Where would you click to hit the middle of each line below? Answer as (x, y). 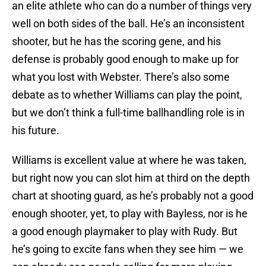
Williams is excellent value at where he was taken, (129, 160)
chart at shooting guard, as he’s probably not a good (133, 196)
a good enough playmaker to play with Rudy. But (125, 232)
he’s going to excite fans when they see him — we (128, 249)
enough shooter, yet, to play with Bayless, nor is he (130, 214)
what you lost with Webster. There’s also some (121, 77)
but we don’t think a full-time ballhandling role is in (128, 113)
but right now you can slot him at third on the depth (131, 178)
